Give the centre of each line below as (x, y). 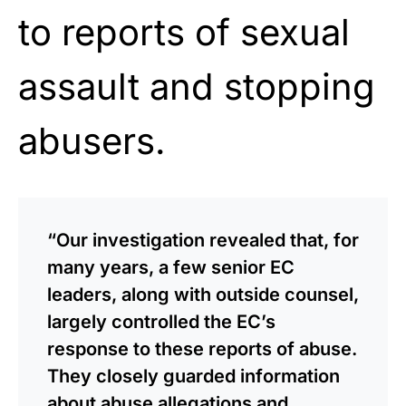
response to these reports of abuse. (202, 348)
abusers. (92, 140)
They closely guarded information (193, 376)
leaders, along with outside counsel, (203, 294)
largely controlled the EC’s (161, 321)
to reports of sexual (184, 32)
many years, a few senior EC (171, 267)
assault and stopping (197, 86)
